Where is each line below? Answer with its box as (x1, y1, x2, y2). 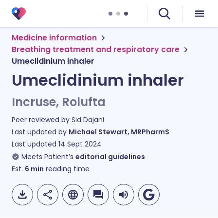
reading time (44, 164, 90, 174)
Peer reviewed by (12, 115, 72, 125)
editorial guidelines (75, 152, 145, 162)
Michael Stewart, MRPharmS (69, 127, 169, 137)
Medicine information (12, 32, 97, 43)
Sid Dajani (72, 115, 104, 125)
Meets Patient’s (21, 152, 73, 162)
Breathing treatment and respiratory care (12, 44, 180, 55)
